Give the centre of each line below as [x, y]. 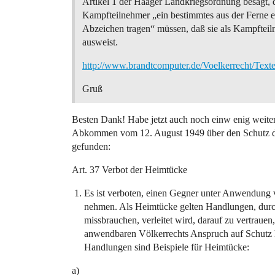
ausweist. [100, 42]
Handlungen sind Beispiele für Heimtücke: [167, 247]
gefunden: [91, 146]
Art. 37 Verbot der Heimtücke [130, 170]
